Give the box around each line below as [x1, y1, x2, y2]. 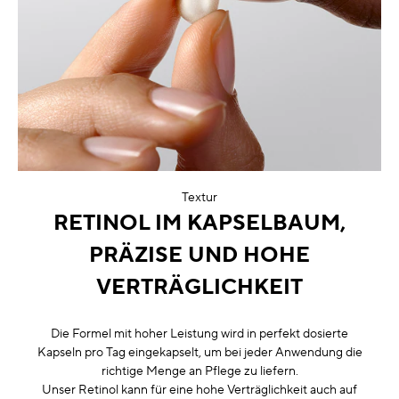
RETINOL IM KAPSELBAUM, [53, 208, 346, 237]
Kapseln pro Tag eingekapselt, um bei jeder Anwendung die [37, 344, 362, 361]
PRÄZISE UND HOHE [89, 240, 310, 269]
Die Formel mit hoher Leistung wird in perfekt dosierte [51, 325, 348, 342]
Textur [182, 189, 217, 206]
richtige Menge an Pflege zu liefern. [101, 362, 298, 379]
